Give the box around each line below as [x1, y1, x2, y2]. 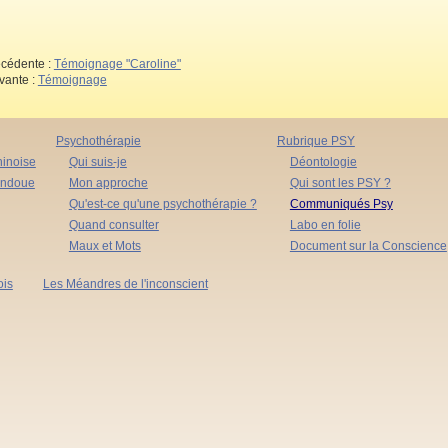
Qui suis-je [68, 154, 127, 169]
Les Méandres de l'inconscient [42, 276, 208, 291]
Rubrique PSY [276, 133, 355, 148]
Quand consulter [68, 217, 159, 232]
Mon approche [68, 175, 148, 190]
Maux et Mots [68, 238, 141, 253]
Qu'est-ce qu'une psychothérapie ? [68, 196, 257, 211]
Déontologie [289, 154, 357, 169]
